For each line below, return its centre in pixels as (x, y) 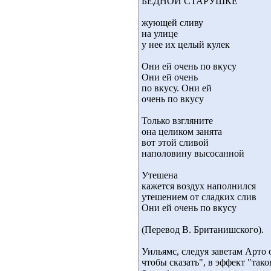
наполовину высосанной (193, 153)
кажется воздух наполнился (199, 186)
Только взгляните (177, 121)
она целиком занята (182, 132)
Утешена (160, 175)
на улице (160, 34)
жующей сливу (172, 23)
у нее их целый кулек (186, 44)
